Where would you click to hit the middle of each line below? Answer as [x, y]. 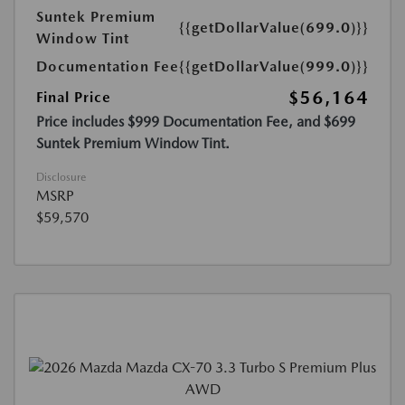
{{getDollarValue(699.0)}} [274, 28]
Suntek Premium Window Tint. [133, 144]
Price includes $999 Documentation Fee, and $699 [196, 122]
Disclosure [61, 178]
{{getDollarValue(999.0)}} [274, 67]
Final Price [74, 98]
